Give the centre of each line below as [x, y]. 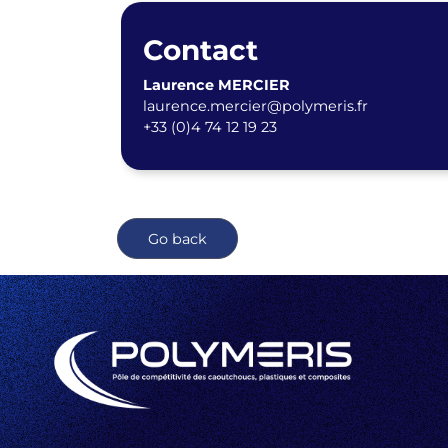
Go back [177, 239]
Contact [200, 50]
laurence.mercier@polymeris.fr [255, 106]
